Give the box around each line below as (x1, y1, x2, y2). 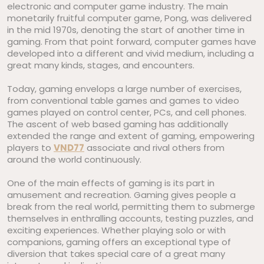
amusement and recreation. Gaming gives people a (7, 189, 236, 201)
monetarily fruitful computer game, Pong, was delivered (7, 12, 252, 24)
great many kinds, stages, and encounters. (7, 59, 194, 71)
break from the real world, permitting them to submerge (7, 200, 255, 213)
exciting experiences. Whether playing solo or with (7, 224, 226, 236)
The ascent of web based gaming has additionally (7, 118, 228, 130)
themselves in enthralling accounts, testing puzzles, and (7, 212, 253, 225)
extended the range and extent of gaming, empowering (7, 130, 255, 142)
